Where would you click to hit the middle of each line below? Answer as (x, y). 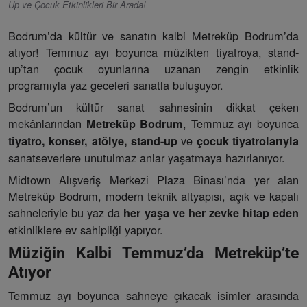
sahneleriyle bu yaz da (66, 213)
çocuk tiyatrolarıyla (248, 141)
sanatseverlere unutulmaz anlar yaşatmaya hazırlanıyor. (147, 158)
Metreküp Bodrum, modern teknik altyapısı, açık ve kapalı (153, 196)
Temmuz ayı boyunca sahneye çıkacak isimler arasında (153, 296)
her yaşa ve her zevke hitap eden (211, 213)
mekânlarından (47, 124)
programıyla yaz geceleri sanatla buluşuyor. (116, 85)
